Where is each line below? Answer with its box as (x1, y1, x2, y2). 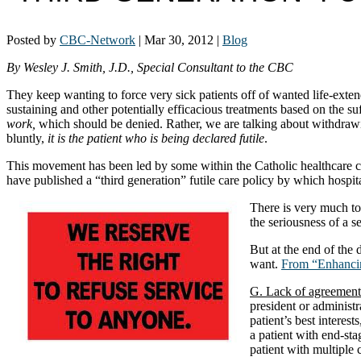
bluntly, (6, 131, 48, 145)
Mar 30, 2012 (144, 32, 214, 47)
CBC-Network (60, 32, 135, 47)
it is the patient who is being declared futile (48, 131, 264, 145)
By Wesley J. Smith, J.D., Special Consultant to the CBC (6, 60, 293, 74)
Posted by (6, 32, 60, 47)
